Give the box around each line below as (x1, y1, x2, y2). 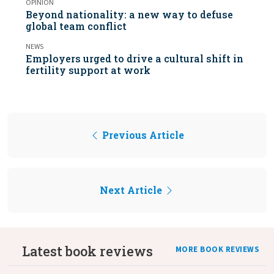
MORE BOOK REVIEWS (175, 243, 259, 255)
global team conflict (26, 19, 127, 32)
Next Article (100, 183, 165, 196)
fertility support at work (26, 63, 150, 76)
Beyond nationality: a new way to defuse (26, 7, 233, 21)
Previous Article (100, 128, 184, 141)
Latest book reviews (22, 242, 153, 260)
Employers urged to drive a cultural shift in (26, 51, 243, 65)
